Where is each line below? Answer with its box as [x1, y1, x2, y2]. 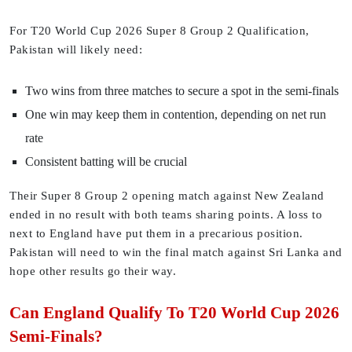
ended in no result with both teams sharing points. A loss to [9, 208, 322, 222]
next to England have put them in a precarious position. [9, 227, 303, 240]
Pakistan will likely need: [9, 43, 142, 57]
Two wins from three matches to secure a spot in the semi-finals [25, 84, 339, 98]
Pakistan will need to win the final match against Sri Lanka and [9, 246, 343, 259]
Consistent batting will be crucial [25, 155, 187, 169]
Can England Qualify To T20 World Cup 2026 [9, 303, 339, 323]
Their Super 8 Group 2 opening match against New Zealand [9, 189, 324, 203]
